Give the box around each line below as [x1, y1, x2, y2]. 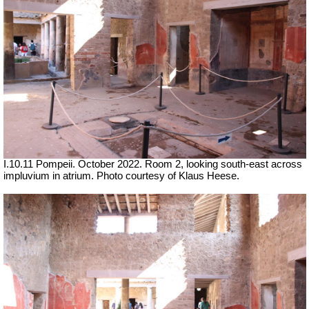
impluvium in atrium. [3, 170, 97, 182]
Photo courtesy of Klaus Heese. [97, 170, 239, 182]
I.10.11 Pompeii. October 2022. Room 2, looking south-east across [3, 159, 302, 170]
